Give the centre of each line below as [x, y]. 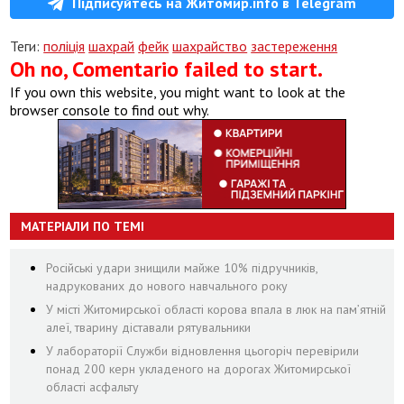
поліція [64, 46]
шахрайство [210, 46]
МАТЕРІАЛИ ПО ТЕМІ [83, 226]
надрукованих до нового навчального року [167, 286]
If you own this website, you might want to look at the [178, 92]
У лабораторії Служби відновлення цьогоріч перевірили [203, 351]
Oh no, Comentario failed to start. [167, 69]
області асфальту [93, 387]
